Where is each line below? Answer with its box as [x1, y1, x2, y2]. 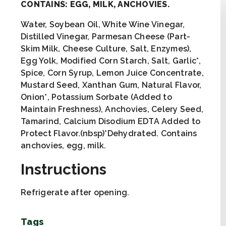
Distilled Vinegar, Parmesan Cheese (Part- [21, 31, 191, 41]
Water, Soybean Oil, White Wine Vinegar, [21, 19, 185, 29]
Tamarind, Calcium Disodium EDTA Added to [21, 116, 201, 126]
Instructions [21, 160, 107, 178]
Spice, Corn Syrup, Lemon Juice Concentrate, [21, 68, 204, 78]
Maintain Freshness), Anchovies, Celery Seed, [21, 104, 204, 114]
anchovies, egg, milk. [21, 140, 106, 150]
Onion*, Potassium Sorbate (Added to [21, 92, 172, 102]
